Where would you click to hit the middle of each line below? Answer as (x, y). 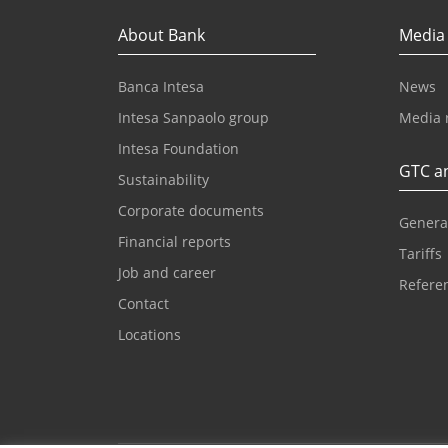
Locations (149, 334)
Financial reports (174, 241)
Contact (143, 303)
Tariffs (420, 253)
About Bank (161, 35)
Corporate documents (190, 210)
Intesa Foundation (178, 148)
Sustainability (163, 179)
